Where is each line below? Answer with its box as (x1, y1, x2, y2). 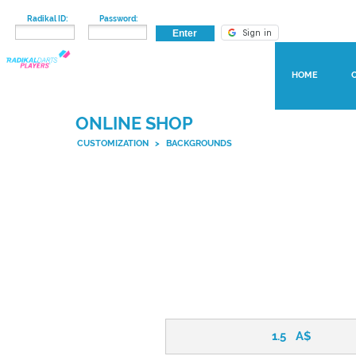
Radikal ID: (21, 14, 68, 23)
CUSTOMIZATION (77, 138, 151, 149)
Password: (99, 14, 138, 23)
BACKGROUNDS (166, 138, 232, 149)
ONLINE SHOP (75, 113, 193, 133)
